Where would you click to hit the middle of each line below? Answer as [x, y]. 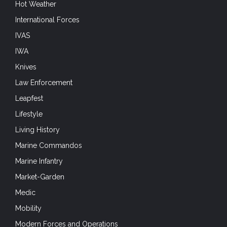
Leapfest [29, 98]
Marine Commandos [49, 145]
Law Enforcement [44, 82]
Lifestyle [29, 114]
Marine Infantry [39, 161]
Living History [37, 129]
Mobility [28, 208]
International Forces [47, 20]
